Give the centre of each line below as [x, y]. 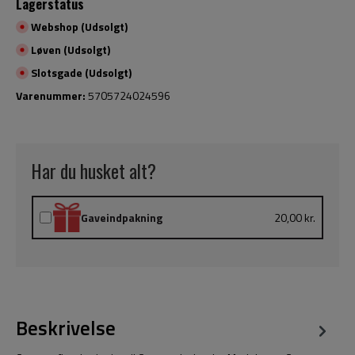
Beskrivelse [66, 328]
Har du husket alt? [94, 171]
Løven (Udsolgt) [69, 49]
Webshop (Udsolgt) [78, 26]
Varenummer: [52, 95]
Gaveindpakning [122, 217]
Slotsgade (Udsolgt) [80, 72]
